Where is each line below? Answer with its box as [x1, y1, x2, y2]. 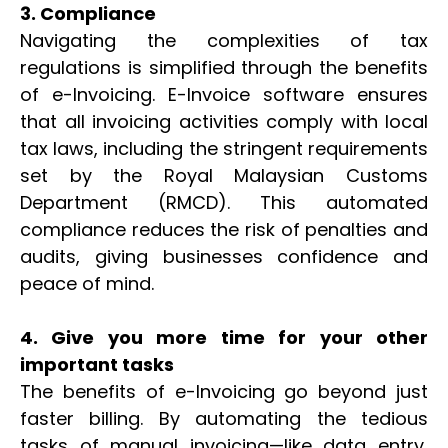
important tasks [20, 351, 178, 377]
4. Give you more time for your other [20, 324, 428, 350]
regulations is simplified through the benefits [20, 54, 428, 80]
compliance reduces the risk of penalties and [20, 216, 428, 242]
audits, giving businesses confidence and [20, 243, 428, 269]
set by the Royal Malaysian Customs [20, 162, 428, 188]
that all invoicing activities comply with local [20, 108, 428, 134]
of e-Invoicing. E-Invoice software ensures [20, 81, 428, 107]
